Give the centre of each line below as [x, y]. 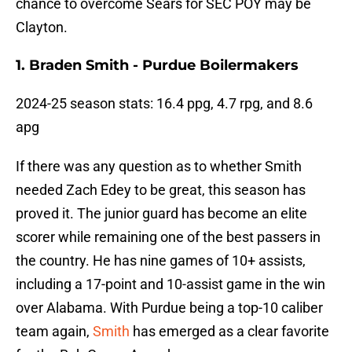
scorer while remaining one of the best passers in [168, 237]
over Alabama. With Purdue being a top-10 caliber [169, 308]
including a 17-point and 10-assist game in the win [170, 284]
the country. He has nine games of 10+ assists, [161, 261]
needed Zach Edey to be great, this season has [161, 190]
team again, [53, 332]
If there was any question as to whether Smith [159, 167]
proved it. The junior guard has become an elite [161, 214]
